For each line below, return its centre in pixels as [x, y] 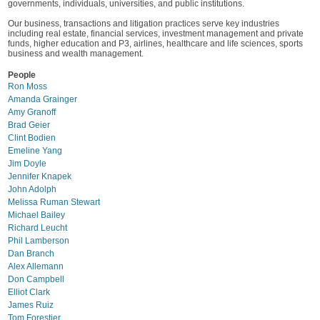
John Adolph [32, 189]
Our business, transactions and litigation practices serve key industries [144, 24]
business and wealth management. [76, 54]
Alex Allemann [36, 266]
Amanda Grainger [42, 99]
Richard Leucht [37, 228]
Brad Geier [29, 125]
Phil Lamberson [39, 241]
